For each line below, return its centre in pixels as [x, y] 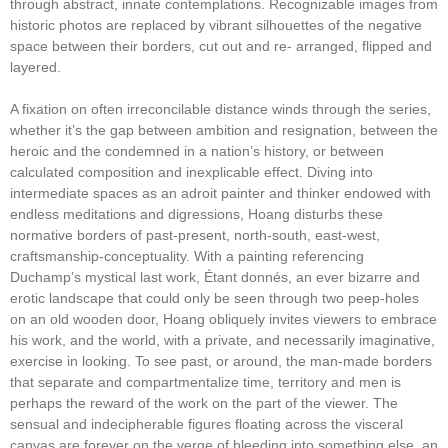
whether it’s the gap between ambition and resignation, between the [224, 129]
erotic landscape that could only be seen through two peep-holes [214, 297]
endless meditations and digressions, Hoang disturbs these [196, 213]
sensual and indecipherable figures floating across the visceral [206, 423]
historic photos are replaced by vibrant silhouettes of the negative [216, 24]
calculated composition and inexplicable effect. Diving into [191, 171]
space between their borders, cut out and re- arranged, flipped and [221, 45]
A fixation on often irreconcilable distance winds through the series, [220, 108]
